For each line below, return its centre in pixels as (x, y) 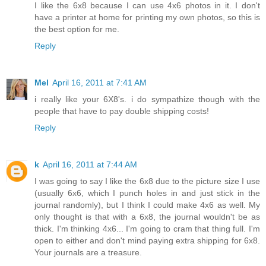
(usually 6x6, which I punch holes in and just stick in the (147, 193)
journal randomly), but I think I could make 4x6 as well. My (147, 205)
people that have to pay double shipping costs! (122, 111)
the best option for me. (77, 29)
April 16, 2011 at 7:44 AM (90, 164)
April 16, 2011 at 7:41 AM (99, 82)
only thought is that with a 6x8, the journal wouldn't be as (147, 216)
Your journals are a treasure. (88, 252)
